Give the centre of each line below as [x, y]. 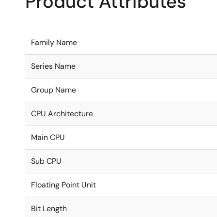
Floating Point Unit [63, 185]
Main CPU [48, 137]
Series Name [53, 66]
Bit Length [49, 209]
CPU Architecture [62, 114]
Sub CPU [46, 161]
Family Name [54, 42]
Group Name [54, 90]
